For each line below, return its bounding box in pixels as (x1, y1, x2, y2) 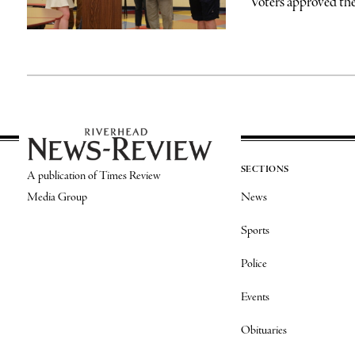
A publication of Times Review (26, 167, 161, 184)
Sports (240, 223, 269, 239)
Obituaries (240, 323, 287, 339)
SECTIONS (240, 164, 289, 176)
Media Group (26, 189, 87, 205)
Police (240, 256, 267, 273)
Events (240, 289, 269, 306)
